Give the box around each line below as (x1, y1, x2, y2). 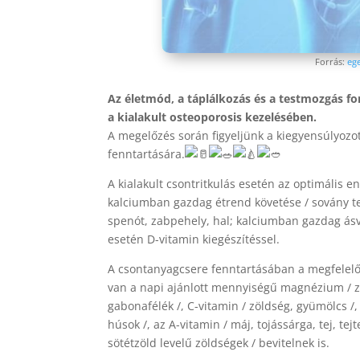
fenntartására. (108, 146, 186, 162)
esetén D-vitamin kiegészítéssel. (108, 231, 280, 247)
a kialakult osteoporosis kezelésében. (108, 109, 317, 125)
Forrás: (314, 55, 347, 68)
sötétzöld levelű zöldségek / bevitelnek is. (108, 335, 330, 351)
